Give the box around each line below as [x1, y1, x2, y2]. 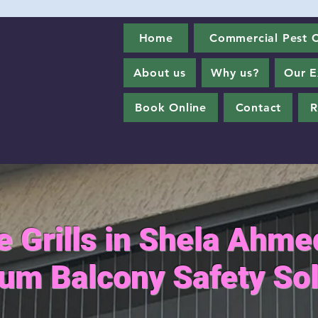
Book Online [135, 101, 207, 114]
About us [133, 66, 187, 79]
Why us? [211, 66, 259, 79]
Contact [235, 101, 282, 114]
